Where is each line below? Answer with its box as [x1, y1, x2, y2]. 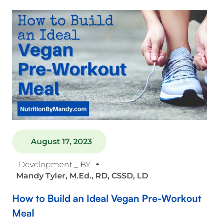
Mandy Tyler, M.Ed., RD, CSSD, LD [16, 171, 148, 180]
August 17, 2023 [30, 136, 92, 146]
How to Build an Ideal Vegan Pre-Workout [12, 192, 201, 204]
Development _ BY [18, 159, 90, 169]
